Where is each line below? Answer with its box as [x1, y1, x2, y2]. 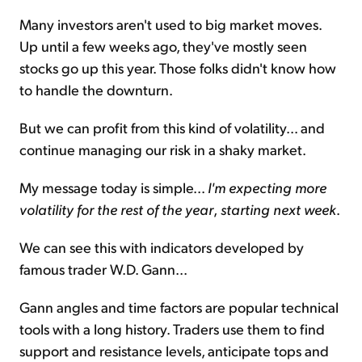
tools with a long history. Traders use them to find [19, 318, 325, 338]
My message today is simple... [19, 177, 208, 196]
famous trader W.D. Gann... [19, 259, 187, 278]
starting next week [217, 199, 336, 218]
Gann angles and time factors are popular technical [19, 297, 339, 316]
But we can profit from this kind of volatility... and [19, 117, 325, 137]
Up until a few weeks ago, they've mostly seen [19, 36, 307, 55]
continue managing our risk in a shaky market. [19, 139, 306, 158]
